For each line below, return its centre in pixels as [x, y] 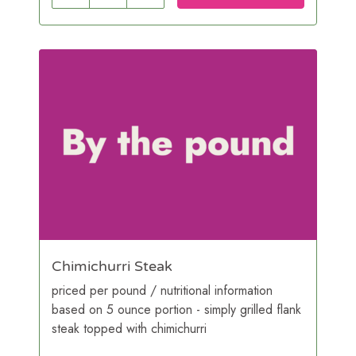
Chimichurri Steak [112, 266]
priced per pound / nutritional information [162, 290]
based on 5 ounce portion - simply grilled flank [176, 309]
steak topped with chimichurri [129, 328]
